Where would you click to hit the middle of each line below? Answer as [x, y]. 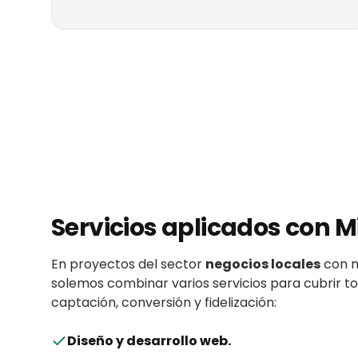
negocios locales [263, 264]
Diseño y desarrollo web [147, 341]
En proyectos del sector [128, 264]
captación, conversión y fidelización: [164, 302]
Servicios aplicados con [193, 228]
